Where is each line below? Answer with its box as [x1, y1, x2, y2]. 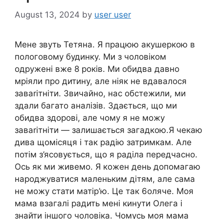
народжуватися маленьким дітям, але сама [15, 174, 195, 184]
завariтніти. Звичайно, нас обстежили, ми [15, 88, 186, 99]
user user [94, 10, 131, 20]
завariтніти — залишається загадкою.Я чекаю [15, 125, 202, 135]
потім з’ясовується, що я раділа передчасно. [15, 150, 197, 160]
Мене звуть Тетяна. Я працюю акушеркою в [15, 40, 195, 50]
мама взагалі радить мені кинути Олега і [15, 198, 182, 209]
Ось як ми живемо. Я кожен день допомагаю [15, 162, 200, 172]
